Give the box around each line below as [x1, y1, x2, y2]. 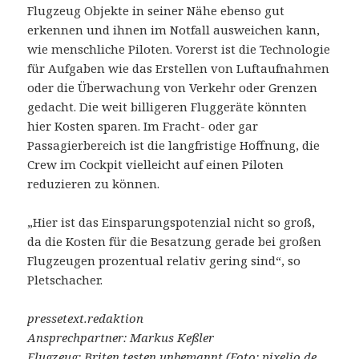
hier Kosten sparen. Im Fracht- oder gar [27, 117, 259, 134]
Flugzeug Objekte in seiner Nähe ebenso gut [27, 2, 285, 18]
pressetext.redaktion [27, 309, 144, 326]
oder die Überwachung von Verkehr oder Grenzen [27, 79, 318, 95]
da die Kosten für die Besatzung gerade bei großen [27, 232, 322, 249]
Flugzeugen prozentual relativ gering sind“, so [27, 252, 301, 268]
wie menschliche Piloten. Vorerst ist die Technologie [27, 40, 331, 57]
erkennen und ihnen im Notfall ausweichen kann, [27, 21, 321, 38]
